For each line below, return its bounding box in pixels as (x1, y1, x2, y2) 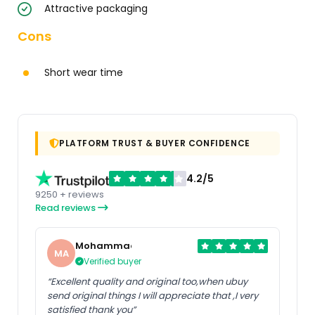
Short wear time (44, 65, 123, 80)
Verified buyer (84, 255, 141, 268)
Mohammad (75, 239, 137, 253)
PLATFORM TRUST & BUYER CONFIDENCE (59, 137, 250, 150)
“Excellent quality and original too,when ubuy (47, 275, 247, 289)
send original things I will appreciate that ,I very (47, 289, 258, 303)
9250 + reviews (35, 188, 104, 202)
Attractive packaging (44, 1, 148, 16)
